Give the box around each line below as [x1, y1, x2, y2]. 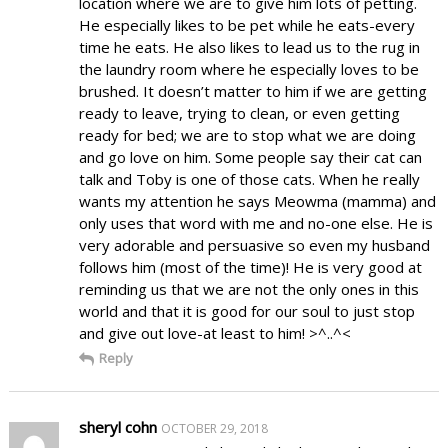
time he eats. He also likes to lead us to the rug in [78, 36, 420, 57]
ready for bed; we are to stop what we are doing [78, 124, 416, 145]
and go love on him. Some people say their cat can [78, 146, 422, 167]
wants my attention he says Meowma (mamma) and [78, 190, 436, 211]
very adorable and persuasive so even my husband [78, 234, 430, 255]
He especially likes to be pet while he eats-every [78, 14, 415, 35]
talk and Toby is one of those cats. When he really [78, 168, 420, 189]
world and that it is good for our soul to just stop [78, 300, 415, 321]
